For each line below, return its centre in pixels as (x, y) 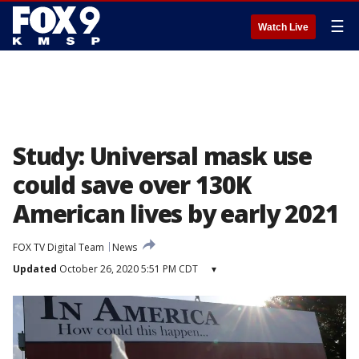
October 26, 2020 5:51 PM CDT (127, 269)
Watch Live (283, 27)
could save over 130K (132, 185)
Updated (35, 269)
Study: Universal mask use (162, 156)
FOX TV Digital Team (58, 247)
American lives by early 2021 (176, 214)
